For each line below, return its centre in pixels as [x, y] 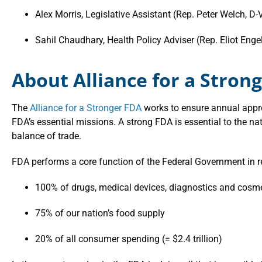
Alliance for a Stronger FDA [87, 108]
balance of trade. [46, 136]
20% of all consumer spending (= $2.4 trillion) [129, 239]
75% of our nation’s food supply [100, 213]
